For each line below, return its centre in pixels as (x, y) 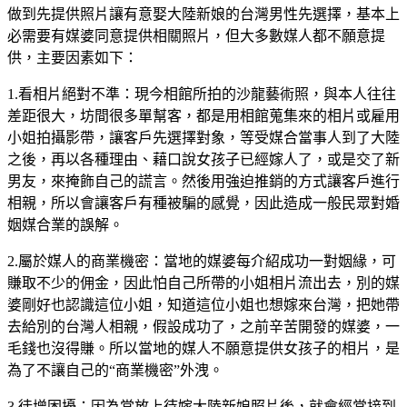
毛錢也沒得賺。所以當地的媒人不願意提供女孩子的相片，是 (203, 349)
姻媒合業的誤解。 (65, 225)
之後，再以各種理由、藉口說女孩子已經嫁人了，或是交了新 (203, 160)
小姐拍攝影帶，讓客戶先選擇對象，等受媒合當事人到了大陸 (203, 138)
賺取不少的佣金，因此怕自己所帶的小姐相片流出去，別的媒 (203, 283)
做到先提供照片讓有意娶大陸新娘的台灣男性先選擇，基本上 (203, 15)
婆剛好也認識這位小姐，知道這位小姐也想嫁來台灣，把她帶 (203, 305)
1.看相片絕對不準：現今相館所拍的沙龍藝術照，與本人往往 (202, 94)
